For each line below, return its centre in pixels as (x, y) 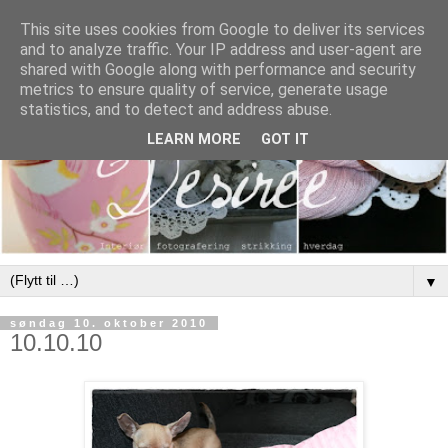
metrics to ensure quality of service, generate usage (204, 89)
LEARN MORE (194, 140)
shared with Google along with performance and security (218, 69)
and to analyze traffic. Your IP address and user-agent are (221, 49)
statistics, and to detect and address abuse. (176, 109)
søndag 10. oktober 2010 (109, 323)
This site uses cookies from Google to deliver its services (222, 29)
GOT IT (285, 140)
